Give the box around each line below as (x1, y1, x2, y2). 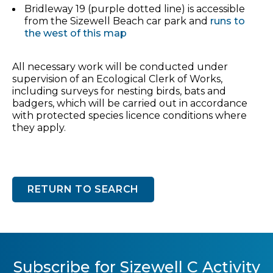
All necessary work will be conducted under (12, 60, 228, 73)
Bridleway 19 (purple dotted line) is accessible (24, 2, 245, 15)
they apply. (12, 121, 66, 133)
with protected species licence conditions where (12, 109, 247, 121)
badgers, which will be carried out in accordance (12, 97, 247, 109)
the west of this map (24, 27, 127, 39)
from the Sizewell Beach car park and (24, 15, 210, 27)
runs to (210, 15, 245, 27)
